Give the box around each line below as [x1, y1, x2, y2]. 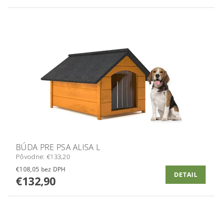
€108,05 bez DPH [41, 165, 66, 173]
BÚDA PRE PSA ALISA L [16, 141, 101, 153]
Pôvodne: [16, 152, 47, 161]
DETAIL [174, 170, 197, 179]
